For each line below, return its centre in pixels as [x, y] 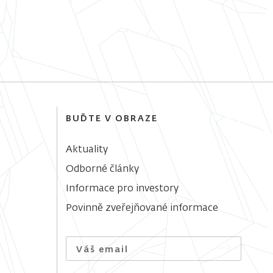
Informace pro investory [122, 189]
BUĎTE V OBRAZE [112, 119]
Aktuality [87, 150]
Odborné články [103, 170]
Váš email [103, 250]
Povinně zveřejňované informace [142, 209]
